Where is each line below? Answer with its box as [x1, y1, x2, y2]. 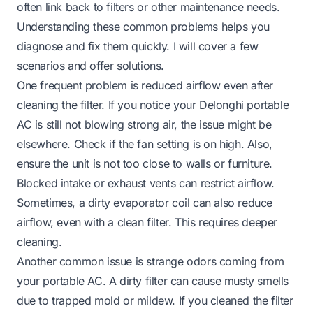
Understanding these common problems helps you [17, 19, 270, 34]
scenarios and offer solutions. [17, 58, 165, 73]
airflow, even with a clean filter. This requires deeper [17, 214, 278, 229]
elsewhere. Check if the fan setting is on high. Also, [17, 136, 272, 151]
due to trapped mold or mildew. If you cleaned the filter [17, 293, 293, 307]
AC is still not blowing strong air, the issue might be [17, 117, 272, 131]
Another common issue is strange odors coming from [17, 254, 284, 268]
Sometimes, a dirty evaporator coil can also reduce [17, 195, 273, 210]
